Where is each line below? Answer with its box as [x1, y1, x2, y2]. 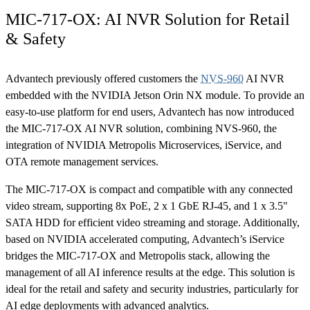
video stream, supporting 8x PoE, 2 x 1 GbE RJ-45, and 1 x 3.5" [6, 199, 288, 212]
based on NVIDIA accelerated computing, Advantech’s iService [6, 232, 284, 245]
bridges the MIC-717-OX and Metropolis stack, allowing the [6, 249, 270, 262]
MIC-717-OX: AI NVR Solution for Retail [6, 10, 290, 28]
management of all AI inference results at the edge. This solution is [6, 266, 295, 278]
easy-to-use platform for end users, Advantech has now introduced [6, 105, 294, 118]
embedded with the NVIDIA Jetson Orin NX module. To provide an [6, 89, 304, 101]
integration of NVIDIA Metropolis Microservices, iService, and [6, 138, 282, 151]
